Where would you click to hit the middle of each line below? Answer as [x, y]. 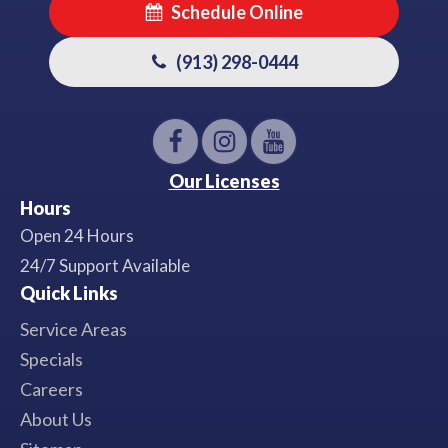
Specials [51, 358]
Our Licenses [224, 180]
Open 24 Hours [77, 235]
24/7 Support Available [105, 265]
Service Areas [73, 328]
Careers [51, 388]
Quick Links [69, 292]
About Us [56, 418]
